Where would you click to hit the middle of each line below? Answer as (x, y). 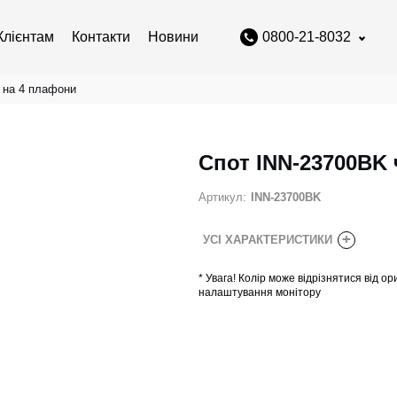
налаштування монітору (260, 293)
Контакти (101, 37)
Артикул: (222, 198)
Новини (173, 37)
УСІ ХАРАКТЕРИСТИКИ (269, 240)
